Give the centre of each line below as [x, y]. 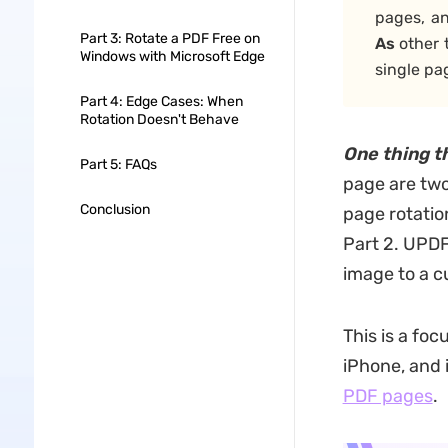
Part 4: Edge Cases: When [161, 101]
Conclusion [114, 209]
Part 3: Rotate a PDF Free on [169, 38]
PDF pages [387, 396]
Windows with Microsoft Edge [172, 56]
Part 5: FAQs [118, 164]
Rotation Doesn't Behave [159, 119]
